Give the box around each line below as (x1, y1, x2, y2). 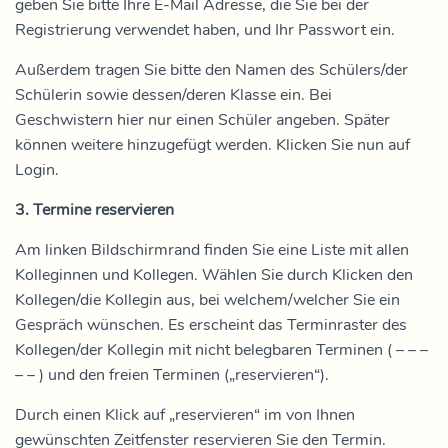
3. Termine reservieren (15, 199, 174, 221)
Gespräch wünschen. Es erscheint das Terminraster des (15, 314, 407, 336)
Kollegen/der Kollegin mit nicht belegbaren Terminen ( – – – (15, 339, 428, 361)
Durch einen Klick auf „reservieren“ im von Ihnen (15, 404, 355, 426)
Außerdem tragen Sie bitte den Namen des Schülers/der (15, 59, 408, 81)
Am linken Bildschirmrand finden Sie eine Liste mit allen (15, 239, 409, 261)
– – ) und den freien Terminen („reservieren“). (15, 364, 333, 386)
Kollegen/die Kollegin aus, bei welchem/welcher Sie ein (15, 289, 400, 311)
